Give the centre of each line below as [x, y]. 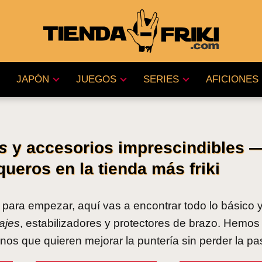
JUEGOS [96, 79]
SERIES [161, 79]
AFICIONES [232, 79]
